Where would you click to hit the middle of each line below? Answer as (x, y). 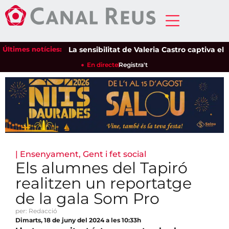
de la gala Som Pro (87, 199)
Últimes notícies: (32, 49)
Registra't (133, 65)
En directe (103, 65)
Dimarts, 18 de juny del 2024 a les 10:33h (78, 220)
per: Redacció (36, 211)
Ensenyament (49, 154)
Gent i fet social (114, 154)
